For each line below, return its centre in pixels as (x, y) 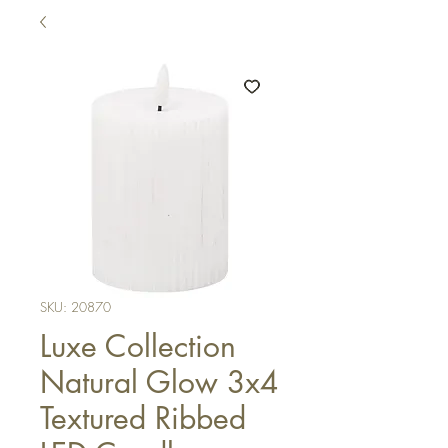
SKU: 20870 (75, 307)
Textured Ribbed (143, 418)
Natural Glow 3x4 (159, 382)
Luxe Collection (138, 346)
